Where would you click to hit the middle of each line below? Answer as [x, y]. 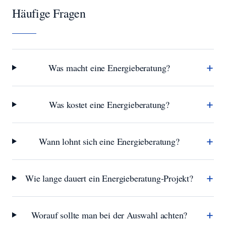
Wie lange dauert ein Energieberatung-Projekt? [109, 178]
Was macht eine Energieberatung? [109, 68]
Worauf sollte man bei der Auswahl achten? [109, 215]
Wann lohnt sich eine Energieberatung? [109, 141]
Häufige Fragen [49, 13]
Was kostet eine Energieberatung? [109, 104]
